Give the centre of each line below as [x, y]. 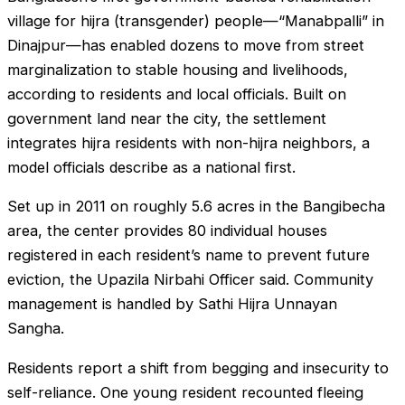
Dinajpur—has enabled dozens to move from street [186, 45]
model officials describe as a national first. [151, 167]
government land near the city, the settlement [167, 118]
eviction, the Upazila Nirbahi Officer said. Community [190, 280]
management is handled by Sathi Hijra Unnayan [172, 304]
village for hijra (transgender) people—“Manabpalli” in [196, 20]
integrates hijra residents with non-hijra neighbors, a [188, 142]
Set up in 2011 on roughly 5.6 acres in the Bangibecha [196, 207]
